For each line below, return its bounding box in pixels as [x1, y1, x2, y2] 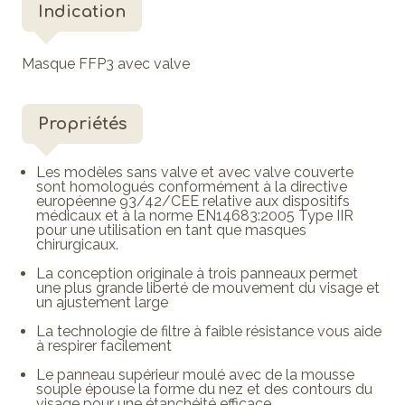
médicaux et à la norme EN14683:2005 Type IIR [36, 206, 353, 224]
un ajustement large [36, 293, 168, 311]
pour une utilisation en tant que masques [36, 221, 306, 239]
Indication [38, 2, 126, 21]
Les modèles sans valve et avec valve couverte [36, 163, 353, 181]
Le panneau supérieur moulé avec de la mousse [36, 365, 354, 383]
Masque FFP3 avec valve [22, 54, 190, 72]
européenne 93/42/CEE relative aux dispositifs [36, 192, 350, 210]
